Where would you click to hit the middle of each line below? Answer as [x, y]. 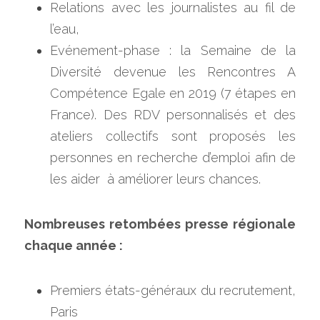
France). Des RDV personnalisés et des [173, 115]
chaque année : [75, 245]
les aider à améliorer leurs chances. [155, 179]
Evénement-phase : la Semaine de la [173, 50]
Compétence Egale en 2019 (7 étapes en [173, 93]
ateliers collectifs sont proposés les [173, 136]
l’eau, [65, 29]
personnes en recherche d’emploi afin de [173, 157]
